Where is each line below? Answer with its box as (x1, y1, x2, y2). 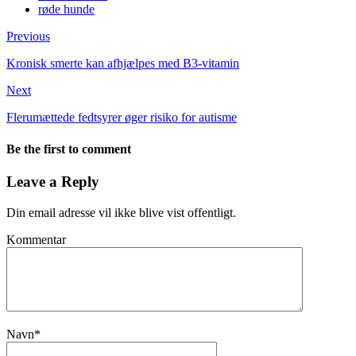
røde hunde (38, 2, 95, 17)
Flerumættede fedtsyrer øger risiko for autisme (6, 110, 237, 125)
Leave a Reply (6, 172, 99, 190)
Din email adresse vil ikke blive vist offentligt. (6, 205, 236, 219)
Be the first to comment (6, 141, 131, 156)
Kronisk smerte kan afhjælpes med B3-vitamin (6, 56, 239, 71)
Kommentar (6, 232, 66, 246)
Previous (6, 29, 50, 44)
